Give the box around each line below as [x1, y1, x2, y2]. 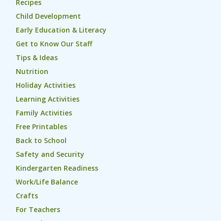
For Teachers [16, 205, 60, 214]
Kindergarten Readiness [16, 163, 98, 173]
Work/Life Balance [16, 177, 78, 186]
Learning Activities [16, 94, 79, 104]
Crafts [16, 191, 38, 200]
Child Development [16, 11, 81, 21]
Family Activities [16, 108, 72, 117]
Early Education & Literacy [16, 25, 107, 35]
